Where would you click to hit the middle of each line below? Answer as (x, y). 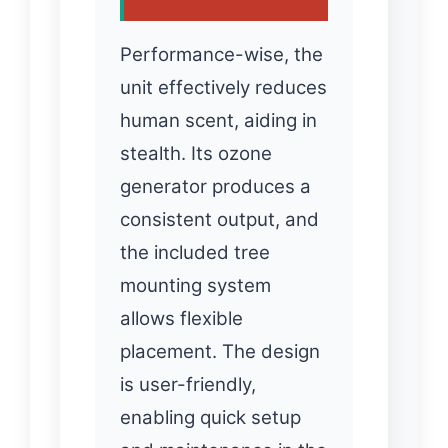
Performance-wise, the (221, 54)
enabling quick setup (210, 417)
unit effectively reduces (223, 87)
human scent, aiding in (218, 120)
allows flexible (181, 318)
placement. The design (220, 351)
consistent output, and (219, 219)
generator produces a (215, 186)
